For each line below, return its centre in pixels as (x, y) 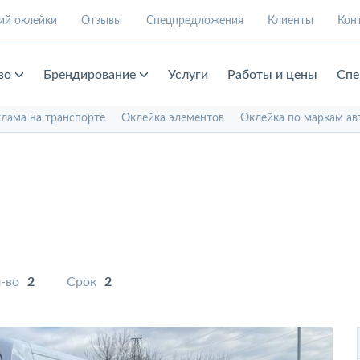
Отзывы (102, 21)
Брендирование (90, 75)
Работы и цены (272, 75)
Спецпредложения (195, 21)
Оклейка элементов (173, 118)
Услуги (188, 75)
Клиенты (290, 21)
